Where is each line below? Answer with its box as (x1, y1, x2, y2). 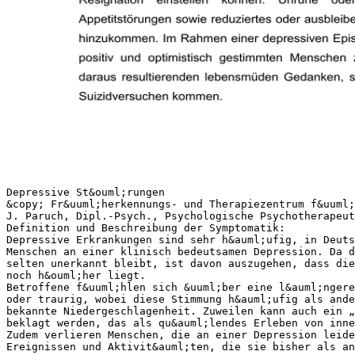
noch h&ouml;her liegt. (6, 269, 146, 281)
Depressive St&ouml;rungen (6, 185, 165, 198)
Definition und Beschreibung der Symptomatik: (6, 221, 285, 234)
